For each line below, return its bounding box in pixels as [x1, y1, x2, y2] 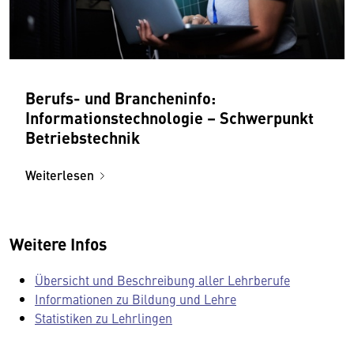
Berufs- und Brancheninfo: [25, 86, 216, 110]
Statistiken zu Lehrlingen [35, 309, 172, 327]
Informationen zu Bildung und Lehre [35, 290, 236, 308]
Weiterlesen [25, 166, 94, 185]
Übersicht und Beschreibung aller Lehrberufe [35, 271, 290, 289]
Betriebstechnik [25, 126, 140, 149]
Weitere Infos [9, 232, 107, 256]
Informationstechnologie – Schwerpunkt [25, 106, 314, 130]
